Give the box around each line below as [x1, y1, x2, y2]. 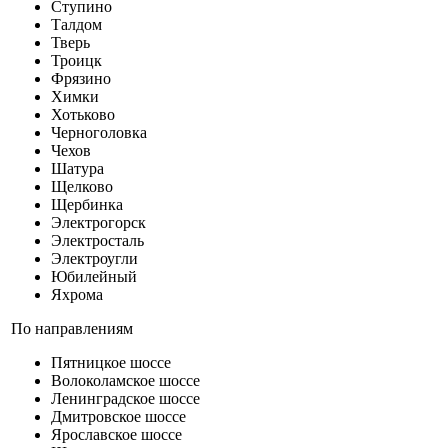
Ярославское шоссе [51, 426, 182, 443]
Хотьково [51, 106, 115, 123]
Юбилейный [51, 268, 137, 285]
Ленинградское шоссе [51, 390, 200, 407]
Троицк [51, 52, 102, 69]
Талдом [51, 16, 102, 33]
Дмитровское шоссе [51, 408, 186, 425]
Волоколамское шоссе [51, 372, 200, 389]
